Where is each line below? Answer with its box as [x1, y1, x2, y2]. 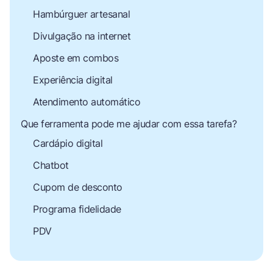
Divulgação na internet [33, 29, 130, 42]
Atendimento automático [33, 95, 140, 108]
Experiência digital [33, 73, 113, 86]
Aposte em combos [33, 51, 118, 64]
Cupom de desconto [33, 180, 122, 193]
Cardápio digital [33, 136, 102, 149]
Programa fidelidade [33, 202, 121, 215]
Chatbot [33, 158, 69, 171]
